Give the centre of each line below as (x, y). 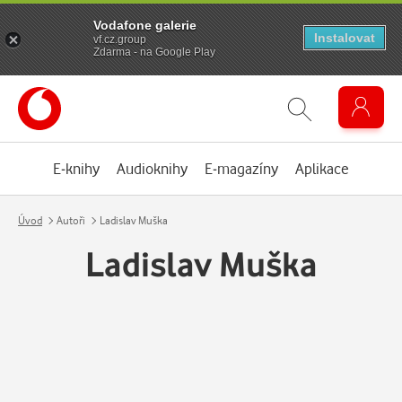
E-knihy (76, 168)
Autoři (71, 220)
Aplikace (322, 168)
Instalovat (345, 38)
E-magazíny (241, 168)
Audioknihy (152, 168)
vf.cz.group (120, 39)
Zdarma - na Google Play (154, 52)
